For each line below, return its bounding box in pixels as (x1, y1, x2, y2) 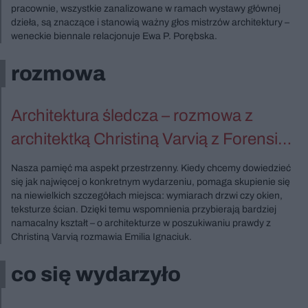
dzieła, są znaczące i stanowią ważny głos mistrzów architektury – (11, 16, 289, 27)
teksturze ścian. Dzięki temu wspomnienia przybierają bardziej (11, 203, 276, 214)
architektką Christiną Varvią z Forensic (11, 129, 286, 148)
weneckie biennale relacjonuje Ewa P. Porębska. (11, 30, 217, 41)
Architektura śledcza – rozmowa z (11, 106, 253, 124)
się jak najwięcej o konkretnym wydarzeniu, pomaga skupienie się (11, 176, 290, 187)
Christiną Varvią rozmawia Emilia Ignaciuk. (11, 231, 192, 242)
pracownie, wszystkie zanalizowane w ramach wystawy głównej (11, 3, 280, 14)
